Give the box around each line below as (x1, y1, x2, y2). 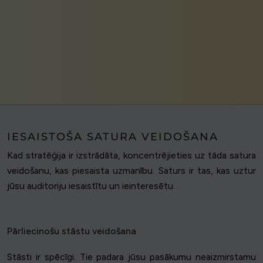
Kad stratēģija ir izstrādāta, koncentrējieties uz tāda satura (7, 150, 256, 161)
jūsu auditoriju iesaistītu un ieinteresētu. (7, 180, 175, 192)
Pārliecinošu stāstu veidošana (7, 225, 136, 237)
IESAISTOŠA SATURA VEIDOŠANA (7, 130, 218, 144)
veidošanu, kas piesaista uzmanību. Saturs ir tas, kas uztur (7, 165, 256, 177)
